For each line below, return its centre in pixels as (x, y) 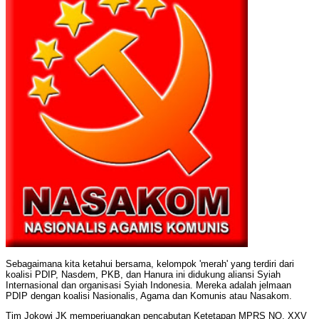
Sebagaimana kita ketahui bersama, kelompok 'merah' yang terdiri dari (150, 264)
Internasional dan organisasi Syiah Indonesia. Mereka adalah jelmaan (148, 286)
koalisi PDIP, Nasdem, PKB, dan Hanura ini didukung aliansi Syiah (143, 275)
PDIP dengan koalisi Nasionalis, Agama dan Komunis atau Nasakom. (149, 296)
